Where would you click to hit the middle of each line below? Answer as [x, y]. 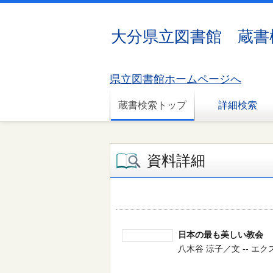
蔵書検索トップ [152, 105]
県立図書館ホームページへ [175, 79]
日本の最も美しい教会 [221, 235]
